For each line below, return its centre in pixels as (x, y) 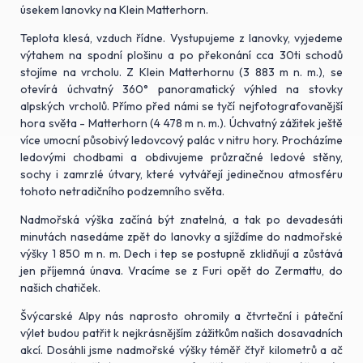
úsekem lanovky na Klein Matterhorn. (115, 9)
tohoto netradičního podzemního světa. (123, 191)
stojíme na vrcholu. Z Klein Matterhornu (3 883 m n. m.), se (181, 72)
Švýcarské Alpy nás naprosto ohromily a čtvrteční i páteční (181, 316)
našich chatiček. (61, 287)
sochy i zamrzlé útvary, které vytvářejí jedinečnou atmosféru (181, 174)
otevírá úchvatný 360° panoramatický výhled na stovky (181, 89)
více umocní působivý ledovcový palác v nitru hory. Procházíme (181, 140)
